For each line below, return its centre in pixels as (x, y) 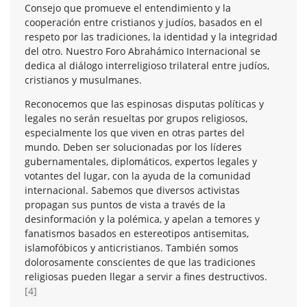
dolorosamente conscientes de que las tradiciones (140, 262)
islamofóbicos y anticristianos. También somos (132, 247)
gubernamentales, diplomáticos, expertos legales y (141, 161)
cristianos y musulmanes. (85, 79)
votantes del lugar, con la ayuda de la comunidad (138, 175)
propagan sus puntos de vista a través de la (125, 204)
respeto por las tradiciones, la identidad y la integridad (151, 36)
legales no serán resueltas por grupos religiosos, (136, 118)
